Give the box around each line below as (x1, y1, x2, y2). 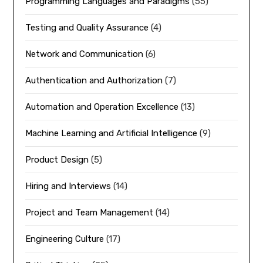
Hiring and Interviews (25, 181, 112, 191)
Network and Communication (25, 49, 144, 59)
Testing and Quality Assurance (25, 22, 149, 33)
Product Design (25, 154, 89, 165)
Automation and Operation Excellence (25, 102, 179, 112)
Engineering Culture (25, 234, 104, 244)
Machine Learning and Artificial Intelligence (25, 128, 198, 139)
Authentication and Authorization (25, 75, 163, 86)
